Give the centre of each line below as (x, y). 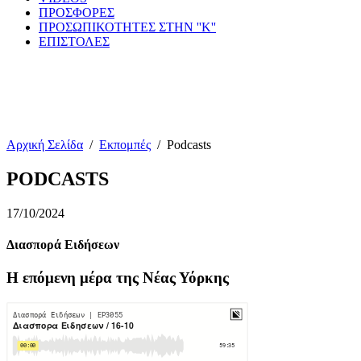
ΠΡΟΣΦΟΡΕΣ (77, 12)
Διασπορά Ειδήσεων (63, 245)
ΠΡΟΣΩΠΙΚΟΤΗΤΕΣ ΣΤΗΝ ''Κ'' (127, 27)
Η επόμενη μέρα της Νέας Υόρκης (118, 278)
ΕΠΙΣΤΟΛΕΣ (74, 41)
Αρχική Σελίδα (45, 145)
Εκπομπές (125, 145)
